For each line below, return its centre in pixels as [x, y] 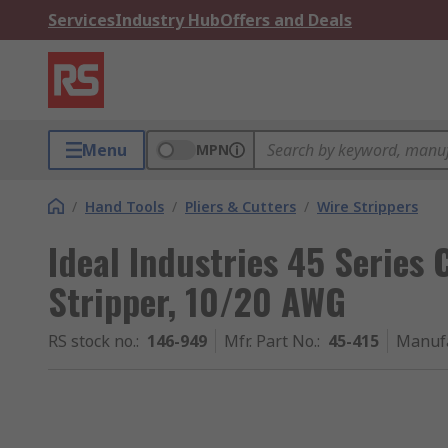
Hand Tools [124, 206]
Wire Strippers [367, 206]
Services [81, 20]
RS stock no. [92, 341]
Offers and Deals [286, 20]
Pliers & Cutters [240, 206]
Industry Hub [167, 20]
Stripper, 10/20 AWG [197, 300]
